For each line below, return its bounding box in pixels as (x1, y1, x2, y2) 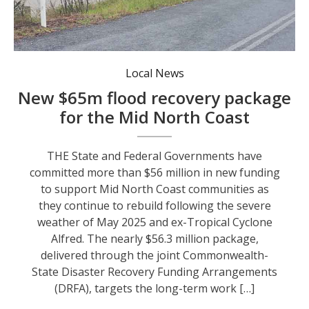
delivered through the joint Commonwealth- (41, 248, 269, 263)
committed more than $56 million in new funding (29, 165, 280, 181)
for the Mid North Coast (59, 106, 250, 129)
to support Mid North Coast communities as (40, 181, 269, 197)
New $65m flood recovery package (18, 86, 292, 110)
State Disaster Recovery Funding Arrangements (32, 264, 278, 280)
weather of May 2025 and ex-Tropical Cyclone (37, 215, 272, 230)
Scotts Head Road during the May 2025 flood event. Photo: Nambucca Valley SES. (81, 43, 229, 59)
